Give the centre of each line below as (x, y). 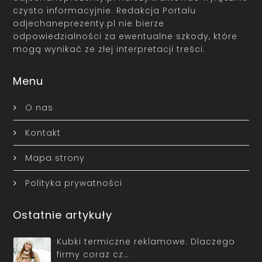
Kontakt (43, 132)
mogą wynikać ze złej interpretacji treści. (109, 49)
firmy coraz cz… (93, 254)
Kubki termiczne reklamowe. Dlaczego (146, 241)
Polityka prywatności (73, 183)
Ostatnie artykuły (63, 215)
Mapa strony (55, 158)
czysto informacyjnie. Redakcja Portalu (105, 10)
